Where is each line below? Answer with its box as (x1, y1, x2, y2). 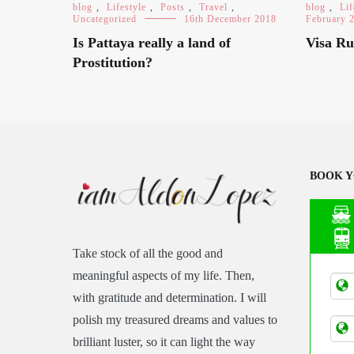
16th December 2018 (184, 13, 277, 24)
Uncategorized (73, 13, 137, 24)
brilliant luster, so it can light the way (73, 335, 255, 349)
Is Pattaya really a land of (73, 35, 231, 51)
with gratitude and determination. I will (73, 291, 266, 305)
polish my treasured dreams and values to (73, 313, 277, 327)
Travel (199, 2, 228, 13)
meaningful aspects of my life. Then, (73, 269, 254, 283)
